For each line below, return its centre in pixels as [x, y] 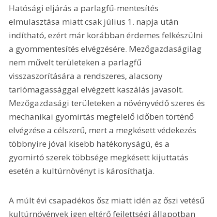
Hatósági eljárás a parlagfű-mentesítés [85, 8]
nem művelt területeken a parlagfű [76, 62]
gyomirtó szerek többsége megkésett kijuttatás [100, 157]
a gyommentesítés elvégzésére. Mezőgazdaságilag [106, 48]
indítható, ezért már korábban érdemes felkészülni [107, 35]
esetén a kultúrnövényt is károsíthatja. [82, 170]
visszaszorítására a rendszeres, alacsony [87, 76]
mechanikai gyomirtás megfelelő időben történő [102, 116]
